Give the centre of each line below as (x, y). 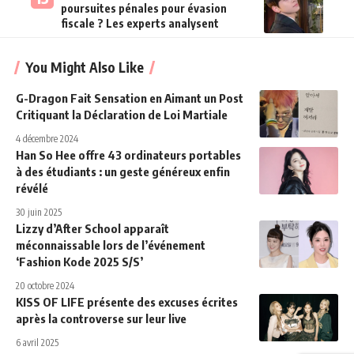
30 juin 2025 (39, 212)
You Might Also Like (85, 67)
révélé (32, 188)
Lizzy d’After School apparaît (92, 228)
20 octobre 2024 (45, 285)
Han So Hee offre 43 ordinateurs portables (128, 154)
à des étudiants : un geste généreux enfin (123, 171)
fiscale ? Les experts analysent (139, 23)
